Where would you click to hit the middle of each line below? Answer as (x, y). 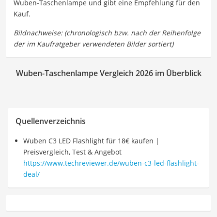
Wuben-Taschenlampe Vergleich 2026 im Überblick (108, 73)
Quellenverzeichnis (51, 121)
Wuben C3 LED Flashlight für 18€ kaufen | (91, 140)
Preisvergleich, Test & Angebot (72, 152)
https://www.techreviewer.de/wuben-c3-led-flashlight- (111, 163)
